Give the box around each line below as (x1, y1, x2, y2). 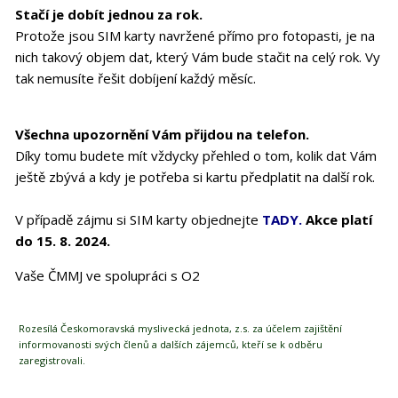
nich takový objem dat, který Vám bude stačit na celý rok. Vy (15, 48, 380, 66)
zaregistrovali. (19, 354, 85, 367)
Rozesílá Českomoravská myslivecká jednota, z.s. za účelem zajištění (19, 322, 342, 335)
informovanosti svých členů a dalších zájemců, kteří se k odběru (19, 338, 322, 351)
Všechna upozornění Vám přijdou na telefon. (15, 125, 309, 143)
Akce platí (306, 211, 372, 228)
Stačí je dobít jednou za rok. (15, 5, 203, 23)
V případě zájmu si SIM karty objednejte (15, 211, 262, 228)
